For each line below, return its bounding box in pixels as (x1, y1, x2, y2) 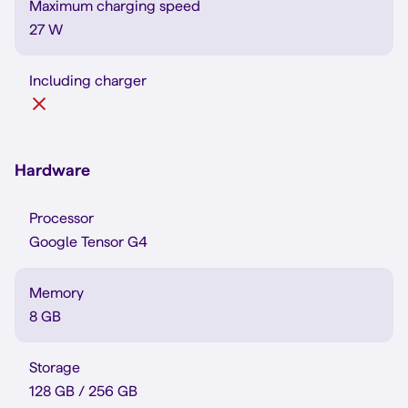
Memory (29, 285, 84, 301)
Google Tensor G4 (29, 234, 148, 250)
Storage (29, 360, 80, 375)
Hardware (15, 161, 90, 178)
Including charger (29, 73, 147, 88)
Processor (29, 210, 94, 226)
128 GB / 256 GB (29, 383, 138, 399)
